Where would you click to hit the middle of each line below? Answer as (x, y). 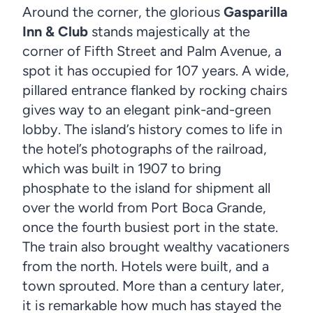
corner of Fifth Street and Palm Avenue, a (152, 51)
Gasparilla (256, 12)
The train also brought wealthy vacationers (156, 246)
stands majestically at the (171, 31)
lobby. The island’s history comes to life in (152, 129)
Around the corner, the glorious (123, 12)
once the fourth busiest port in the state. (150, 227)
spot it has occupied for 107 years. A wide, (156, 70)
